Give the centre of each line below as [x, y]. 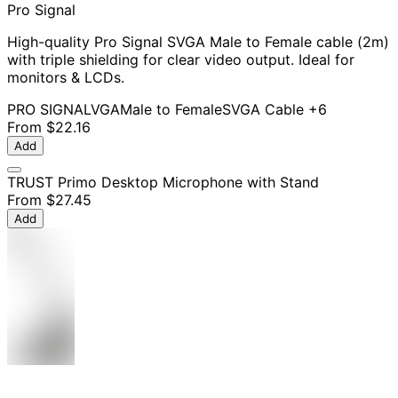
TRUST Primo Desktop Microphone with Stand [163, 183]
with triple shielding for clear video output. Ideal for [181, 60]
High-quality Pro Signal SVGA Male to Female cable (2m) [198, 42]
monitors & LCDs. [66, 78]
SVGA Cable [263, 110]
